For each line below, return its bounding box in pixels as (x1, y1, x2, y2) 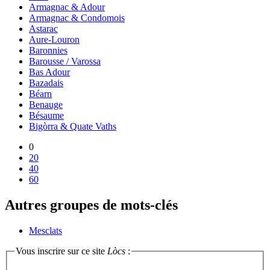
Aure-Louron (29, 34, 80, 45)
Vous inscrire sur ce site (16, 245, 107, 256)
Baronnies (29, 45, 67, 55)
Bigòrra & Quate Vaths (29, 121, 116, 131)
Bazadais (29, 77, 63, 88)
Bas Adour (29, 66, 70, 77)
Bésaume (29, 110, 64, 121)
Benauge (29, 99, 63, 110)
